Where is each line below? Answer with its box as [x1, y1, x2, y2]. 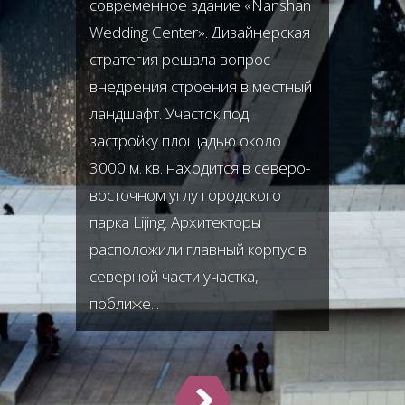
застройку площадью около [89, 130, 281, 151]
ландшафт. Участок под [89, 103, 249, 124]
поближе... [89, 293, 159, 314]
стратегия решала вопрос [89, 49, 270, 70]
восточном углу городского [89, 184, 281, 205]
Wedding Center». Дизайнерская [89, 22, 310, 42]
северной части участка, [89, 266, 259, 287]
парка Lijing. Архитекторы [89, 212, 261, 232]
